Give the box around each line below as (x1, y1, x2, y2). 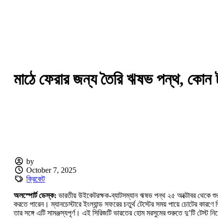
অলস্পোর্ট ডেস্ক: (14, 191, 56, 200)
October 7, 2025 (26, 165, 77, 174)
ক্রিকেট (26, 174, 45, 183)
